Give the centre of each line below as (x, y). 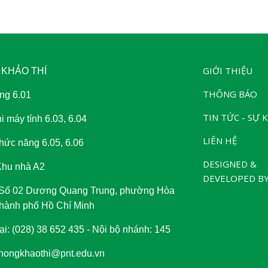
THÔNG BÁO (230, 94)
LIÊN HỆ (220, 141)
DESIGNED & (230, 164)
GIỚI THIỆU (228, 71)
